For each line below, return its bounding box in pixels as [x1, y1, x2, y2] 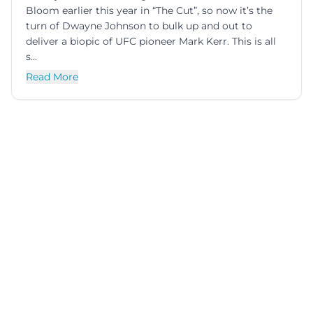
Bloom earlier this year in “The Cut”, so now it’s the [26, 3, 272, 17]
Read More [26, 70, 78, 83]
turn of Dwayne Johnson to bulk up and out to [26, 19, 252, 32]
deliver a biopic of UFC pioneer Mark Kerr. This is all [26, 34, 276, 48]
